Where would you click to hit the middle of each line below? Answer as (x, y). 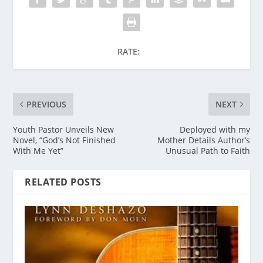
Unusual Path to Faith (208, 150)
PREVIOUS (47, 104)
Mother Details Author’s (203, 140)
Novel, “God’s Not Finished (65, 140)
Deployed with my (215, 129)
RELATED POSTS (63, 182)
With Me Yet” (38, 150)
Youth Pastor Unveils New (64, 129)
